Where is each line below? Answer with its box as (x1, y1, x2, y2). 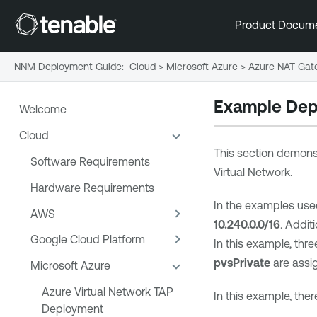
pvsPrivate (213, 256, 270, 269)
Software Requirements (30, 154, 150, 168)
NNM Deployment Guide (14, 60, 122, 72)
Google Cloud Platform (30, 233, 145, 246)
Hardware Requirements (30, 180, 154, 194)
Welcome (19, 103, 67, 116)
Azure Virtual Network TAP (42, 284, 173, 298)
